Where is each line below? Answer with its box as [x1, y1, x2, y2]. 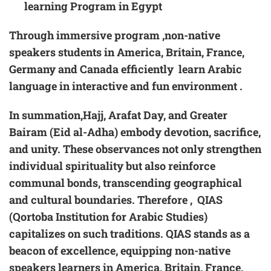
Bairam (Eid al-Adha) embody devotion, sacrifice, [9, 125, 261, 140]
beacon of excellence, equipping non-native [9, 243, 230, 258]
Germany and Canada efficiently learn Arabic [9, 62, 242, 77]
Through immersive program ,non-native [9, 28, 220, 43]
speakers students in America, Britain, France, [9, 45, 244, 60]
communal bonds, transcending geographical [9, 175, 242, 191]
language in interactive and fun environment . [9, 79, 243, 94]
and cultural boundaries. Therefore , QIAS [9, 192, 223, 207]
